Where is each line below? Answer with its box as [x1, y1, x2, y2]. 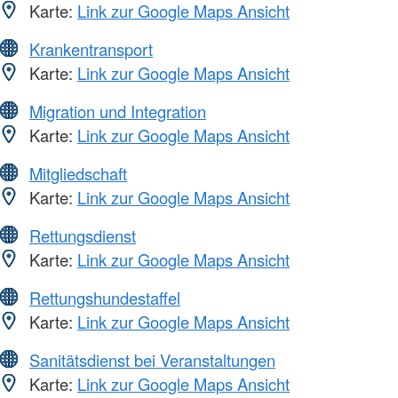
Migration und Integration [29, 99, 206, 123]
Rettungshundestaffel [29, 285, 180, 309]
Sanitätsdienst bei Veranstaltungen [29, 347, 275, 371]
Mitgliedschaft [29, 161, 127, 185]
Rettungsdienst [29, 223, 136, 247]
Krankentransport [29, 36, 153, 60]
